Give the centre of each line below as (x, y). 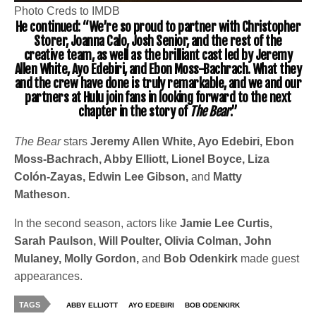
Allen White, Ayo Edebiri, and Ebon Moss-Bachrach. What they (158, 69)
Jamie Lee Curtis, (226, 224)
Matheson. (42, 195)
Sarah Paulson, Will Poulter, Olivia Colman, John (143, 241)
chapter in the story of (134, 112)
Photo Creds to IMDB (67, 11)
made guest (270, 259)
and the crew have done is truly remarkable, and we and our (158, 84)
